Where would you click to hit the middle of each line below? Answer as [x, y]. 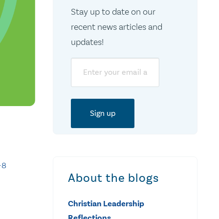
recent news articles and [116, 27]
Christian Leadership [106, 203]
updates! [87, 42]
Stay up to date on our [113, 11]
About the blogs [113, 178]
